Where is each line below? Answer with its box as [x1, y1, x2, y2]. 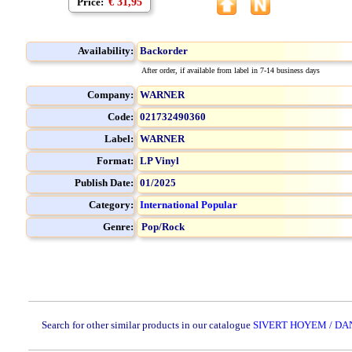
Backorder [140, 45, 188, 57]
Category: [89, 199, 134, 211]
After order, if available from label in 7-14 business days [141, 66, 320, 75]
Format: [97, 155, 134, 167]
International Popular [140, 199, 237, 211]
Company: [87, 89, 134, 101]
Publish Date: [75, 177, 134, 189]
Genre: [103, 221, 134, 233]
